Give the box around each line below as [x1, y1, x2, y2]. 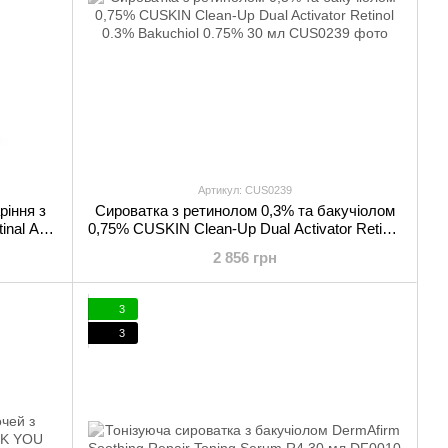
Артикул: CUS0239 [197, 184, 292, 196]
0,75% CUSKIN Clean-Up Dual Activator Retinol [88, 220, 401, 237]
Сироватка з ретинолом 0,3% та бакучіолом [94, 202, 395, 219]
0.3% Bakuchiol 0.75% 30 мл [150, 238, 339, 255]
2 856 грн [212, 249, 277, 266]
